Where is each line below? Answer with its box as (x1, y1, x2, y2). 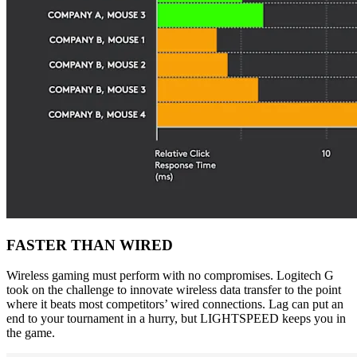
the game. (6, 326, 55, 340)
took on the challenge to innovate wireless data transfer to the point (6, 283, 341, 297)
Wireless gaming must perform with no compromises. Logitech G (6, 269, 334, 283)
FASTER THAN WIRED (6, 236, 173, 253)
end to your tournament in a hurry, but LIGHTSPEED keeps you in (6, 312, 346, 326)
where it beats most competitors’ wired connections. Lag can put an (6, 297, 343, 312)
